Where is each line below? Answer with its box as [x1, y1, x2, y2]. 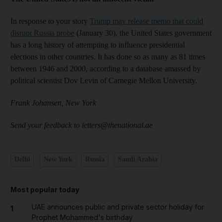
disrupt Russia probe [10, 28, 74, 37]
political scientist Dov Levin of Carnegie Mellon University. [10, 76, 197, 85]
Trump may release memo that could [90, 16, 203, 25]
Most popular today [10, 185, 79, 194]
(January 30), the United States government [74, 28, 212, 37]
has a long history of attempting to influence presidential [10, 40, 185, 49]
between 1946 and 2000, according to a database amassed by [10, 64, 201, 73]
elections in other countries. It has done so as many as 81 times [10, 52, 205, 61]
